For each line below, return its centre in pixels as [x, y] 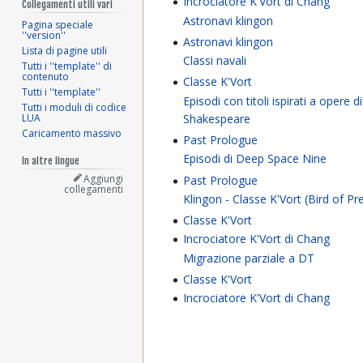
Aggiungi [104, 178]
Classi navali [215, 61]
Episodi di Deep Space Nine [255, 159]
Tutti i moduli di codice [75, 107]
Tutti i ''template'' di [67, 66]
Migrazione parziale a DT [249, 258]
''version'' [44, 35]
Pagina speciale [58, 24]
